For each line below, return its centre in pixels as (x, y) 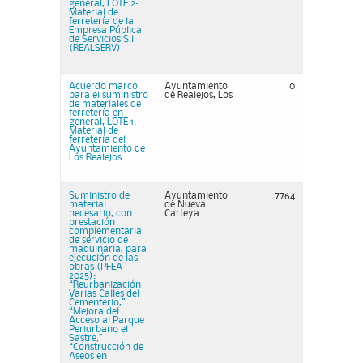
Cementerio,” (97, 303)
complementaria (105, 231)
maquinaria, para (108, 249)
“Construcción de (106, 347)
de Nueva (185, 205)
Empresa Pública (105, 30)
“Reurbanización (105, 285)
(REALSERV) (95, 48)
